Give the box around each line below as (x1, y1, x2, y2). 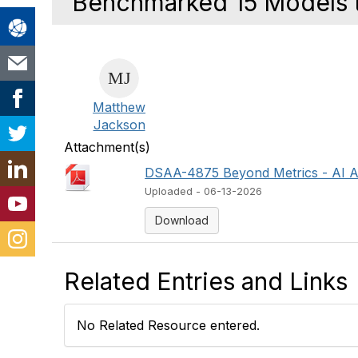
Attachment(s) (64, 139, 150, 155)
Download (155, 213, 209, 227)
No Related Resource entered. (77, 317, 260, 333)
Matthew (93, 99, 146, 115)
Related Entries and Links (64, 267, 348, 296)
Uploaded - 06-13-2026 (145, 185, 263, 197)
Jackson (93, 117, 145, 133)
